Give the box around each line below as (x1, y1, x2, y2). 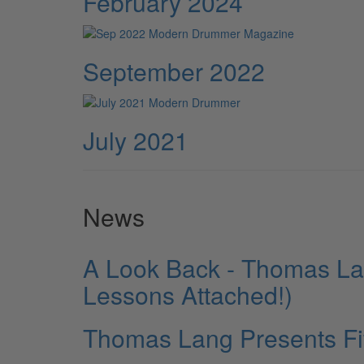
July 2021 (83, 123, 188, 158)
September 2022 (83, 53, 265, 89)
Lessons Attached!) (83, 277, 292, 313)
